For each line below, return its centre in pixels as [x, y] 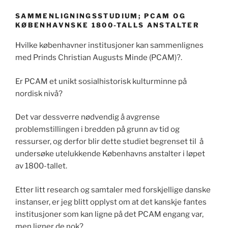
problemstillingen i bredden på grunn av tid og [97, 130]
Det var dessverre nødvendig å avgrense [88, 117]
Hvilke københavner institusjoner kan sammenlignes [109, 46]
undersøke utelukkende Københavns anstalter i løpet [110, 154]
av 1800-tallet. [41, 166]
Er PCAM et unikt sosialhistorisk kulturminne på [101, 81]
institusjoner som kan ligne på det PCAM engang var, [109, 214]
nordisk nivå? [39, 93]
